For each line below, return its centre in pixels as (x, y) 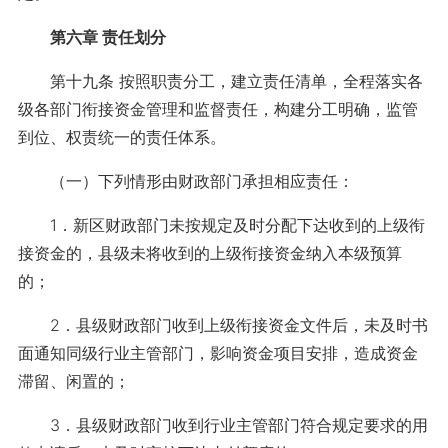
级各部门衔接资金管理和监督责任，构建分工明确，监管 (217, 109)
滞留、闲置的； (73, 381)
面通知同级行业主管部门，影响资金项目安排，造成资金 (217, 353)
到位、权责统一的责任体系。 (121, 137)
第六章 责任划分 (107, 37)
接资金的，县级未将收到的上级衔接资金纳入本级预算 (209, 253)
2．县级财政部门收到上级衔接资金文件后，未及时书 (222, 325)
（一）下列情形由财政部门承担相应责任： (185, 181)
